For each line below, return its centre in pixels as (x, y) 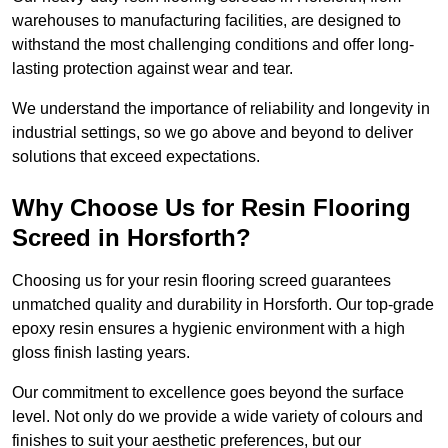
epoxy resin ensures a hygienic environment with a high (208, 329)
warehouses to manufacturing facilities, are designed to (206, 21)
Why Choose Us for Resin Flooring (211, 208)
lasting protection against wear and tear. (154, 69)
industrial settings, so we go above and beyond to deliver (212, 133)
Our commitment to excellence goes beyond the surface (208, 393)
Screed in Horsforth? (131, 238)
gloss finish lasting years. (101, 353)
